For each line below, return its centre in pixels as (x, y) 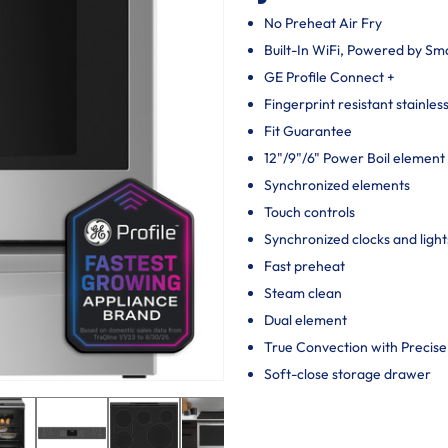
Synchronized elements (337, 185)
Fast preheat (304, 266)
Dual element (305, 320)
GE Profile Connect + (329, 77)
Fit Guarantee (308, 131)
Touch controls (309, 212)
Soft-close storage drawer (347, 374)
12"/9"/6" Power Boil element (354, 158)
